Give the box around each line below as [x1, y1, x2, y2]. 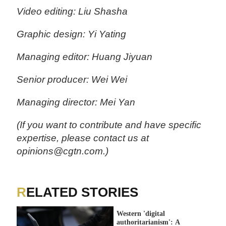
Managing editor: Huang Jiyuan [17, 51, 153, 62]
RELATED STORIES [26, 184, 139, 200]
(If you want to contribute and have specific [17, 120, 202, 131]
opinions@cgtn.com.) [17, 146, 109, 157]
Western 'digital [116, 209, 165, 217]
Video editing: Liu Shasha [17, 6, 128, 17]
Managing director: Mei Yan [17, 96, 136, 107]
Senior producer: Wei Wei [17, 74, 128, 85]
